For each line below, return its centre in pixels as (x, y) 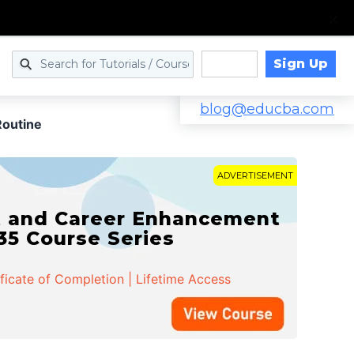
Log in (229, 64)
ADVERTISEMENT (255, 175)
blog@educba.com (267, 109)
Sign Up (300, 63)
